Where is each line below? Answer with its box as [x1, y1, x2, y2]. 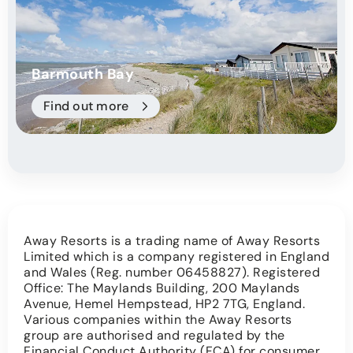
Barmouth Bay [32, 65, 134, 84]
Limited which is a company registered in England [24, 248, 329, 266]
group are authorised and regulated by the [24, 327, 285, 344]
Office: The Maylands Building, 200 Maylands [24, 280, 300, 297]
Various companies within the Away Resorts [24, 311, 292, 329]
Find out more [43, 98, 129, 115]
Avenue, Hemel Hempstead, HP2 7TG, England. [24, 295, 305, 313]
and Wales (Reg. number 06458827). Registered [24, 264, 320, 281]
